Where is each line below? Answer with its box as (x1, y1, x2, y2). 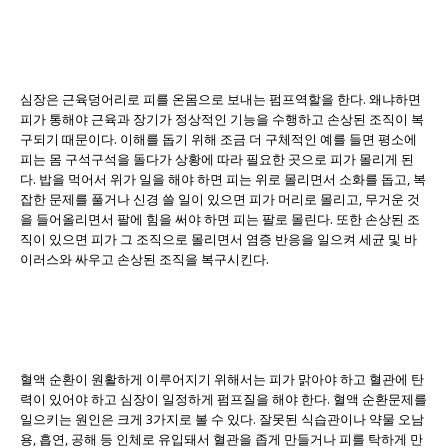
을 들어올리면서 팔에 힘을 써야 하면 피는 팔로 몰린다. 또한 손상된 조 (20, 209, 420, 228)
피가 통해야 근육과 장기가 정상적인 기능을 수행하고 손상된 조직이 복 (20, 109, 424, 128)
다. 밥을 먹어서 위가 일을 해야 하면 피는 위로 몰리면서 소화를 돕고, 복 (20, 169, 426, 188)
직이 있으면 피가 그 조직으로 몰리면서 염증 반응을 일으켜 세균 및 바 (20, 229, 417, 248)
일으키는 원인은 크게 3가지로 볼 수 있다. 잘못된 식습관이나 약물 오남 (20, 409, 424, 428)
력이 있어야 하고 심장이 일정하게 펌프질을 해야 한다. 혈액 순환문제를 (20, 389, 427, 408)
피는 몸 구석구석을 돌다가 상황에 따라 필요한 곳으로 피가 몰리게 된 (20, 149, 414, 168)
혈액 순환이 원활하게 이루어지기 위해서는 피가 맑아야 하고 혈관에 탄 (20, 369, 424, 388)
